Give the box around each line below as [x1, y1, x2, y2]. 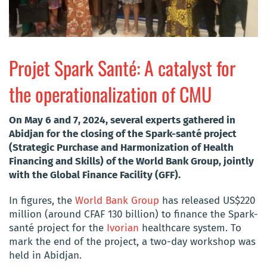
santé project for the [9, 221, 104, 234]
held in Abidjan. [9, 249, 82, 262]
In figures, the [9, 194, 75, 207]
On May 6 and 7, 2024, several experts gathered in [9, 113, 235, 126]
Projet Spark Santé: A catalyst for [9, 53, 235, 82]
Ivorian [104, 221, 139, 234]
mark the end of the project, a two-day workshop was [9, 235, 256, 248]
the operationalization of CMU [9, 79, 212, 108]
